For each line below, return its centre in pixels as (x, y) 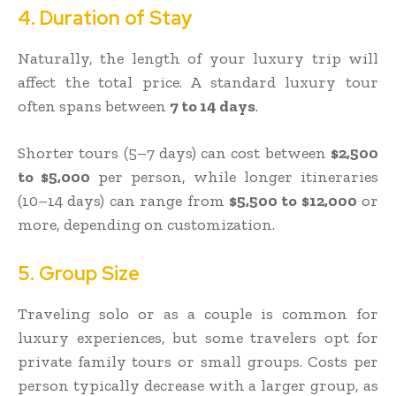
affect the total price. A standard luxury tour (198, 82)
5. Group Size (79, 273)
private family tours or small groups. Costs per (198, 361)
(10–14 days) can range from (123, 200)
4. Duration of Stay (105, 18)
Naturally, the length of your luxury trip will (198, 58)
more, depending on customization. (146, 224)
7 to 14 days (213, 106)
